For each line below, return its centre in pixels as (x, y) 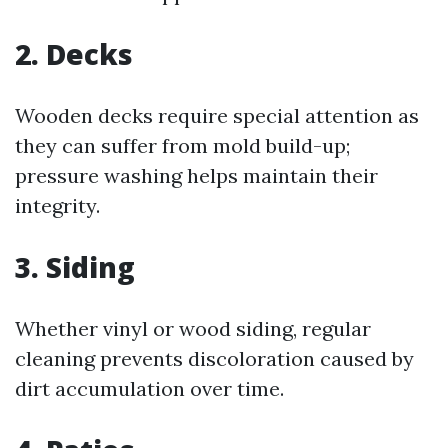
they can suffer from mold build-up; (182, 146)
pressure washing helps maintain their (196, 176)
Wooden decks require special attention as (217, 116)
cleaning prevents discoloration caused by (214, 359)
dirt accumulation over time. (149, 389)
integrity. (57, 206)
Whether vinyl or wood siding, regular (193, 329)
